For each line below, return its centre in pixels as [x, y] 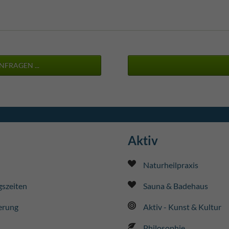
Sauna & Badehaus [175, 186]
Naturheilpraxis [170, 165]
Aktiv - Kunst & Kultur [182, 207]
